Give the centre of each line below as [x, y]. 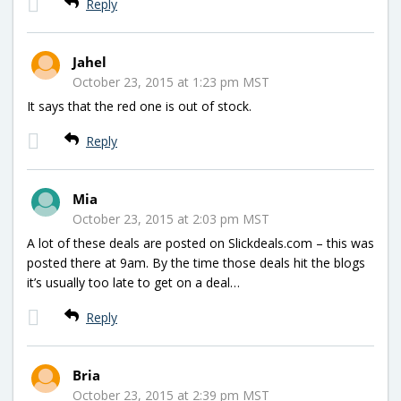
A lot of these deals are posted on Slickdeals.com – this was [200, 243]
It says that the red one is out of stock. [139, 106]
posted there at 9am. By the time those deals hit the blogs [196, 262]
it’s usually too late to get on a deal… [133, 282]
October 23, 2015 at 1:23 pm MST [171, 81]
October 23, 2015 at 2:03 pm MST [171, 218]
